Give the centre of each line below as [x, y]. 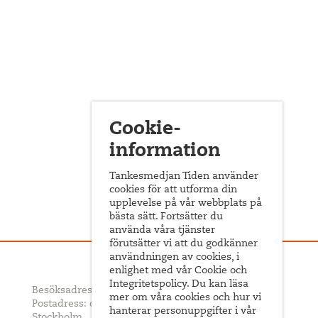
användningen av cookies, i [175, 258]
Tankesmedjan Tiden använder [184, 177]
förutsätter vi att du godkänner [184, 244]
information [165, 152]
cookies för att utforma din [174, 190]
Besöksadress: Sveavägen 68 [100, 291]
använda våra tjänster [163, 231]
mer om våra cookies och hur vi [186, 298]
